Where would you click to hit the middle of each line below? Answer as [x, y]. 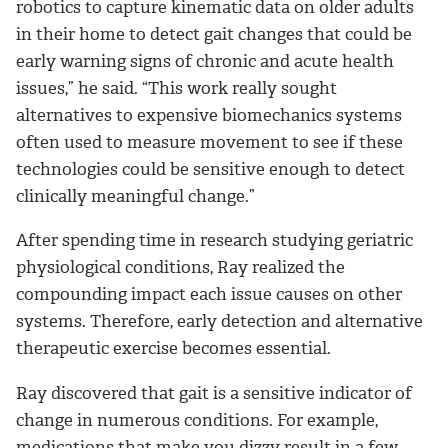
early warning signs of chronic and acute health [205, 60]
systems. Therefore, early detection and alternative [219, 321]
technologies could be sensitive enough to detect [210, 168]
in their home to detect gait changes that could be [214, 33]
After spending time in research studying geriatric [214, 240]
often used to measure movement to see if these [209, 141]
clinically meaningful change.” [135, 195]
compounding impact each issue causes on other [209, 294]
